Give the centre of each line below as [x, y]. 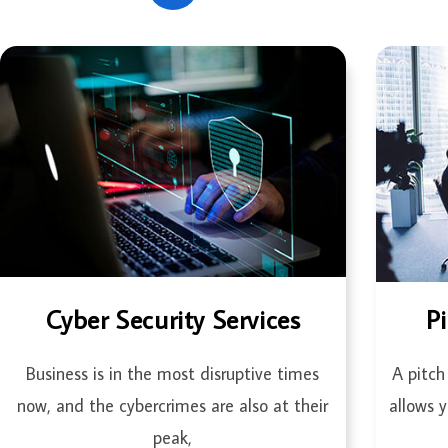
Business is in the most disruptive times [173, 374]
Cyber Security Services [173, 319]
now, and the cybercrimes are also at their [173, 406]
